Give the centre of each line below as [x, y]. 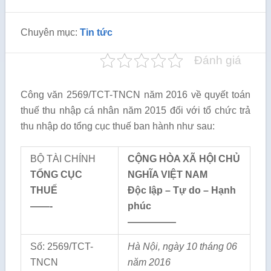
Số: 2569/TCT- [61, 247]
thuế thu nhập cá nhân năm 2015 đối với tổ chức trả [135, 110]
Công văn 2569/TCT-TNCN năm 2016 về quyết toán [135, 95]
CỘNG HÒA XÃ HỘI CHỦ [184, 159]
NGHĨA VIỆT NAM [167, 175]
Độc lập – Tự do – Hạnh [181, 190]
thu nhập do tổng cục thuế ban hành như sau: [117, 126]
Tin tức [96, 32]
